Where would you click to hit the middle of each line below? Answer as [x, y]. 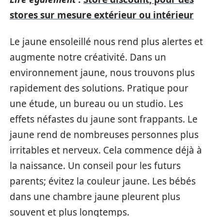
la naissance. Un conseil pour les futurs [95, 165]
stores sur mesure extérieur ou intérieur [102, 15]
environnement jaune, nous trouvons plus [102, 72]
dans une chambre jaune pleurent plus [95, 196]
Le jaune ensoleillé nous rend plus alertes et [106, 41]
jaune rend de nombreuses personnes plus [104, 134]
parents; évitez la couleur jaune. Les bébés [103, 181]
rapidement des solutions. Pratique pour [99, 88]
